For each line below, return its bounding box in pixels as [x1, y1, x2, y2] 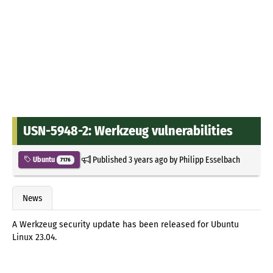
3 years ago [128, 154, 168, 165]
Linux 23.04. [12, 232, 57, 243]
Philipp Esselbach [179, 154, 240, 165]
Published [90, 154, 129, 165]
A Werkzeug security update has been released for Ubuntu [12, 219, 239, 230]
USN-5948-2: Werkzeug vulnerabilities [23, 122, 233, 139]
